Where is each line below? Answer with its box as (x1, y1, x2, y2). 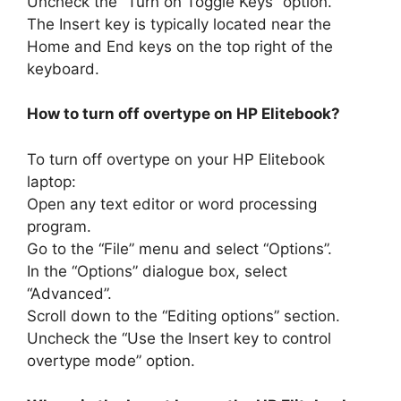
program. (27, 217, 91, 235)
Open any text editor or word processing (27, 194, 317, 213)
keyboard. (27, 59, 99, 78)
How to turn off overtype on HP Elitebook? (27, 105, 340, 124)
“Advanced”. (27, 284, 112, 303)
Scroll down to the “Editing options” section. (27, 306, 340, 325)
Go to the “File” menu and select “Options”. (27, 239, 332, 258)
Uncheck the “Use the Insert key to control (27, 328, 331, 347)
